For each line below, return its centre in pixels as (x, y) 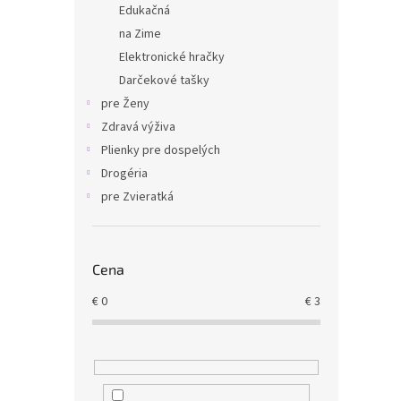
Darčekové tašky (164, 81)
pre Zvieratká (137, 197)
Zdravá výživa (138, 127)
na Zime (140, 34)
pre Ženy (125, 104)
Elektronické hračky (172, 57)
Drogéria (124, 174)
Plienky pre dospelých (161, 150)
